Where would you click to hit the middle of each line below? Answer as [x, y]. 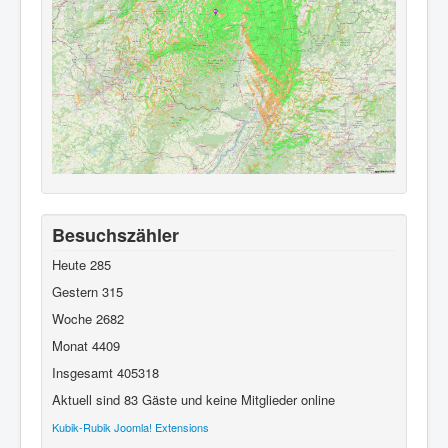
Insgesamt [84, 372]
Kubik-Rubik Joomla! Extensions [130, 426]
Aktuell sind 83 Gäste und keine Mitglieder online [193, 399]
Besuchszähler [115, 234]
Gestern [77, 291]
